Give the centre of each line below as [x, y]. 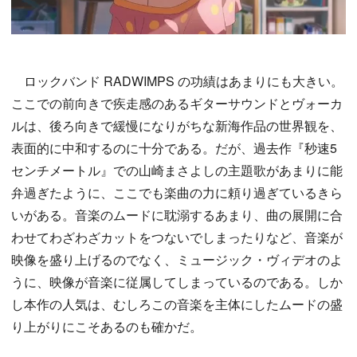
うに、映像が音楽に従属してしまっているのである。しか [177, 282]
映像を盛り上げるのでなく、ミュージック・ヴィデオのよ [177, 260]
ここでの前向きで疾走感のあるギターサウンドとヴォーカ [177, 104]
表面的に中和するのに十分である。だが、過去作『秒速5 [174, 148]
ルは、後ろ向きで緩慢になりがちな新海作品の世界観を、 [177, 126]
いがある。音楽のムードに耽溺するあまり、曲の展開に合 [177, 215]
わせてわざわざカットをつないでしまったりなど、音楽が [177, 237]
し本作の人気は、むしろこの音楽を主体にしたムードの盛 [177, 304]
